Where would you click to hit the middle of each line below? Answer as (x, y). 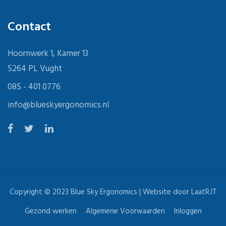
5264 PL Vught (35, 69)
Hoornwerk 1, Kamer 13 (48, 54)
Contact (29, 27)
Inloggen (188, 211)
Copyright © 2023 (40, 192)
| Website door (164, 192)
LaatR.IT (204, 192)
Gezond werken (50, 211)
